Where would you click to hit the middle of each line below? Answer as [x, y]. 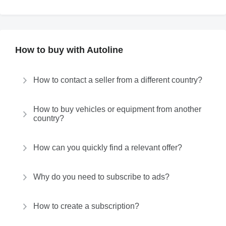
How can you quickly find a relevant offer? [108, 148]
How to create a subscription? [86, 206]
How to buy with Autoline [69, 50]
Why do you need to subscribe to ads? [101, 177]
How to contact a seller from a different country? [118, 80]
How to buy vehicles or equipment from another [117, 109]
